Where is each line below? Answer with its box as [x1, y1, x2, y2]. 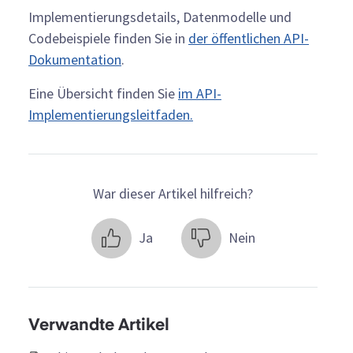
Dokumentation [28, 50, 121, 69]
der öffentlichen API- [188, 28, 309, 47]
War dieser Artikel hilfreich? [93, 184, 253, 203]
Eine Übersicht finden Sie [28, 84, 178, 102]
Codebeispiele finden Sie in [28, 28, 188, 47]
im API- [178, 84, 221, 102]
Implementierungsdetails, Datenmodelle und [28, 7, 292, 26]
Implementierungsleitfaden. [28, 105, 193, 124]
